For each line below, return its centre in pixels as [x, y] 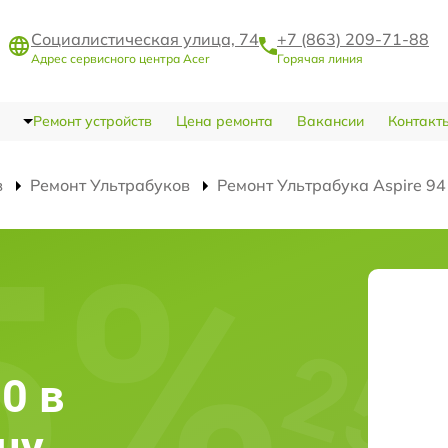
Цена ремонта [224, 121]
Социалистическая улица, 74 [145, 38]
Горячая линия [320, 58]
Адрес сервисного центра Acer [120, 58]
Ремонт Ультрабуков [110, 185]
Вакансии [330, 121]
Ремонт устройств [92, 121]
